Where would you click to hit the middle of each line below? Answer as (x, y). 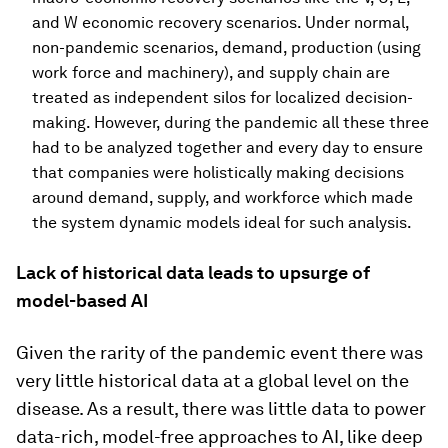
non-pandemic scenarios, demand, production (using (226, 47)
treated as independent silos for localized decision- (222, 97)
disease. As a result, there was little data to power (221, 408)
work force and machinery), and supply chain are (211, 72)
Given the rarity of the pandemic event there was (219, 352)
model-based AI (82, 300)
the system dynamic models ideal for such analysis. (222, 222)
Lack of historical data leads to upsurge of (193, 272)
